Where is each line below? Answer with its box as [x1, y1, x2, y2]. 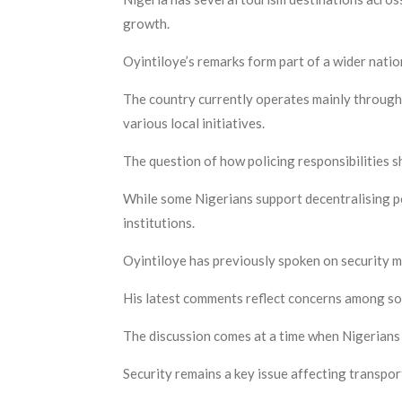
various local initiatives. [123, 114, 265, 131]
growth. [123, 14, 170, 31]
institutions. [123, 214, 195, 231]
